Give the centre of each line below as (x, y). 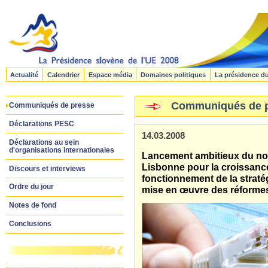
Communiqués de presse (51, 105)
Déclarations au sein (44, 142)
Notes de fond (32, 205)
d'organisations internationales (61, 150)
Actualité (25, 74)
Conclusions (30, 224)
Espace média (110, 74)
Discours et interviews (47, 168)
